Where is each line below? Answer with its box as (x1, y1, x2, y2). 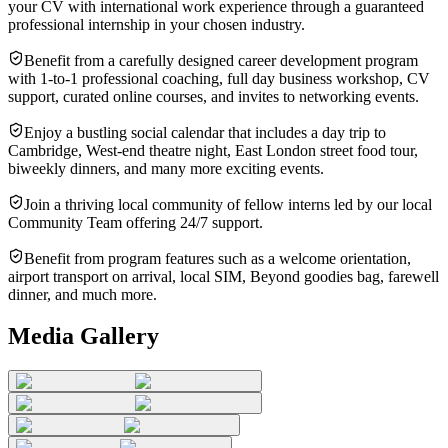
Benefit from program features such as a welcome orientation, (24, 249, 411, 267)
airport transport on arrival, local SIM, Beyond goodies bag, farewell (8, 267, 439, 285)
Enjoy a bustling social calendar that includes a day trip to (24, 123, 386, 141)
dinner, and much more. (8, 285, 157, 303)
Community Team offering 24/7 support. (8, 213, 263, 231)
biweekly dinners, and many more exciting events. (8, 159, 324, 177)
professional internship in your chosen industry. (8, 15, 305, 33)
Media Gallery (8, 323, 159, 350)
